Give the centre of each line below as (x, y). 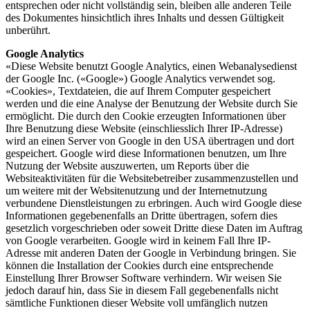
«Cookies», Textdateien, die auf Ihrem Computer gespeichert (138, 91)
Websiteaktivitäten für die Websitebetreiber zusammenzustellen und (152, 178)
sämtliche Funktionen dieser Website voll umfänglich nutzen (137, 302)
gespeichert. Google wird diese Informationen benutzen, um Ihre (146, 153)
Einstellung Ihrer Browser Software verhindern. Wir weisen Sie (144, 277)
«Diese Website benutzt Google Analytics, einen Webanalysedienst (151, 66)
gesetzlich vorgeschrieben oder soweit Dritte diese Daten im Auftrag (154, 228)
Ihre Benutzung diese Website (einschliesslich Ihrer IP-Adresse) (144, 128)
